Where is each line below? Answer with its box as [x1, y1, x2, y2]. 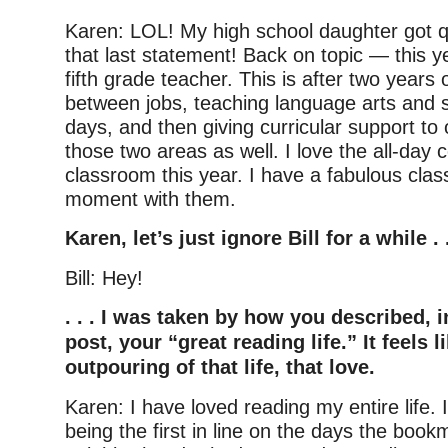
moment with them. [65, 188, 236, 211]
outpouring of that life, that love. [65, 356, 375, 379]
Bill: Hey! [65, 267, 143, 290]
